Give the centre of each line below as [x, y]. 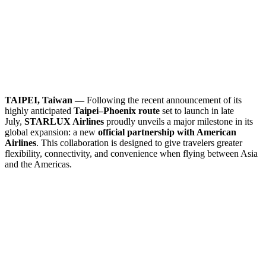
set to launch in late [197, 110]
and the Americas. [38, 164]
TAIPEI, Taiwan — [45, 100]
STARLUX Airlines [64, 121]
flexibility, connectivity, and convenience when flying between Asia [131, 153]
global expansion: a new [51, 132]
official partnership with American [167, 132]
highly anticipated [39, 110]
